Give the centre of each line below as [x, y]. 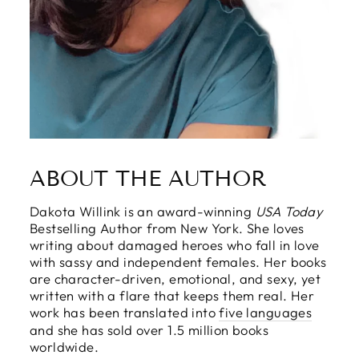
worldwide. [65, 346]
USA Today [289, 211]
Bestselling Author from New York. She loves [167, 228]
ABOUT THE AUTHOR [148, 178]
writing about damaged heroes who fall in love [175, 244]
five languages [266, 312]
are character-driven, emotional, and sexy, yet [175, 278]
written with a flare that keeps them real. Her [172, 295]
